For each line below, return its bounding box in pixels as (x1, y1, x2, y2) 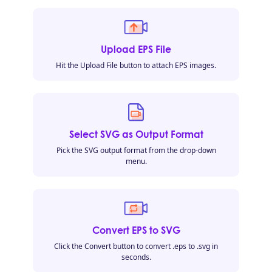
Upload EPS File (101, 43, 171, 55)
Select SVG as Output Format (69, 128, 203, 140)
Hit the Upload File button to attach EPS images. (56, 60, 216, 70)
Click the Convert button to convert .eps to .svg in (54, 241, 218, 251)
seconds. (121, 252, 151, 262)
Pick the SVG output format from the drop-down (56, 145, 216, 155)
